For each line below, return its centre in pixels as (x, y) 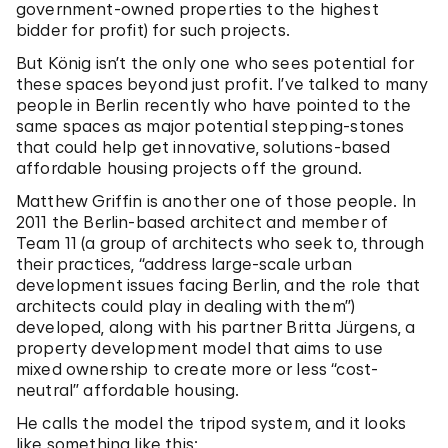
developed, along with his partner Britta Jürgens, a (216, 327)
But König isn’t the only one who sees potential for (215, 63)
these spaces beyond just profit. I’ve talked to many (222, 84)
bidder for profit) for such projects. (153, 30)
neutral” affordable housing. (128, 390)
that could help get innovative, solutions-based (203, 147)
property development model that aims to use (199, 348)
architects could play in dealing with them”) (186, 306)
